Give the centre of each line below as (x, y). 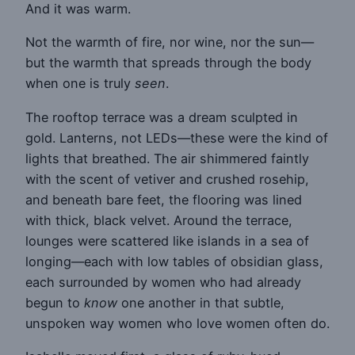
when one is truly (80, 84)
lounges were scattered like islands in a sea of (167, 240)
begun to (55, 302)
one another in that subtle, (201, 302)
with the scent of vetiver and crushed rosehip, (167, 179)
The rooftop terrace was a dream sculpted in (162, 117)
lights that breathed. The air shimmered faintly (167, 158)
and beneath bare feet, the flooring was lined (164, 199)
